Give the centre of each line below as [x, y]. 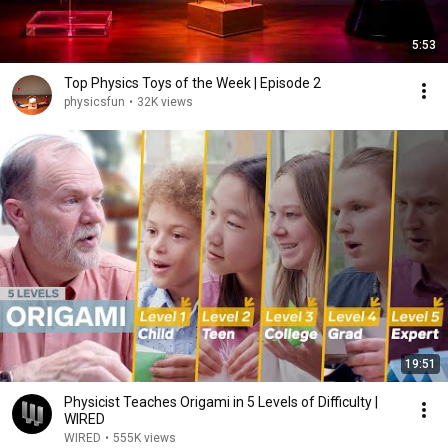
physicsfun [94, 102]
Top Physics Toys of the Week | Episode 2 [192, 83]
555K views [144, 438]
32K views [165, 102]
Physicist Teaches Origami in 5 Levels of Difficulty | [221, 402]
